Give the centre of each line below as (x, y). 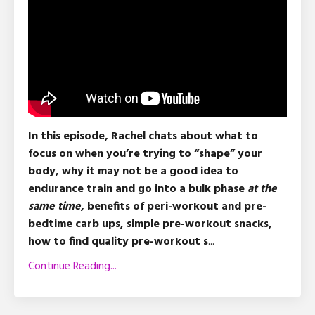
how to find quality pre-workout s (118, 242)
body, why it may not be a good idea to (133, 171)
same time (54, 206)
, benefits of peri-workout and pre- (174, 206)
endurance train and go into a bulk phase (138, 189)
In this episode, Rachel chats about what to (143, 136)
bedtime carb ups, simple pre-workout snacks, (150, 224)
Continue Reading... (72, 266)
